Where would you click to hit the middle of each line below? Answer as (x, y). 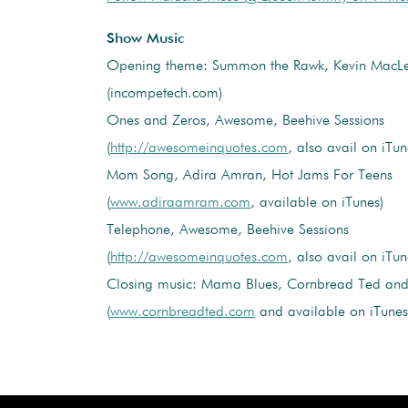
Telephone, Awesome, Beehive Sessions (228, 230)
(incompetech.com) (164, 93)
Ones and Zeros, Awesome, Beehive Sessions (245, 121)
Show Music (145, 39)
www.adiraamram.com (180, 203)
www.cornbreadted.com (183, 312)
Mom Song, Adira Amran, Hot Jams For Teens (250, 175)
